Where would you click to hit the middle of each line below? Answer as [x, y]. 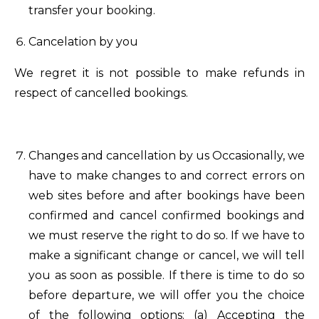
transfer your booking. [92, 10]
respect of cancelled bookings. [101, 93]
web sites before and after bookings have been [167, 195]
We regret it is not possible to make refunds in [159, 73]
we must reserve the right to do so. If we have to [167, 235]
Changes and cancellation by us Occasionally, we [167, 156]
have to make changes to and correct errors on [167, 176]
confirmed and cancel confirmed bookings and [167, 215]
